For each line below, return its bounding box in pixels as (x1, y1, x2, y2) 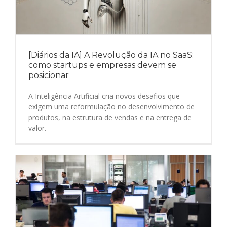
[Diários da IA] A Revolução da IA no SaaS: (28, 50, 194, 60)
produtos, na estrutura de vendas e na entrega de (28, 112, 192, 122)
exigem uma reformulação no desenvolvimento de (28, 101, 195, 111)
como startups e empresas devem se (28, 60, 176, 70)
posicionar (28, 70, 69, 80)
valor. (28, 123, 46, 133)
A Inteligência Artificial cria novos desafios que (28, 91, 180, 101)
